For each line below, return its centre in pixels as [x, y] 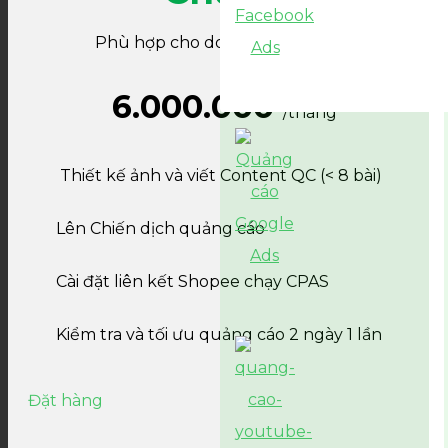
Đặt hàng [65, 400]
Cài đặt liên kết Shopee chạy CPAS [190, 281]
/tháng [309, 112]
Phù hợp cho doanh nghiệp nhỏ [224, 42]
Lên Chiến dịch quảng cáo [158, 228]
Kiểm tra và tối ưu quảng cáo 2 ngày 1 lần [217, 334]
